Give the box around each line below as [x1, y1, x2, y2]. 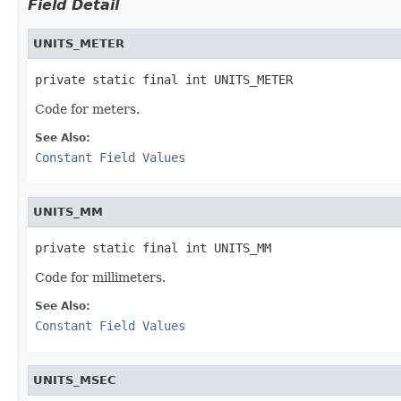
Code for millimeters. [35, 269, 166, 285]
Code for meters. [35, 101, 140, 116]
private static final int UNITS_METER [35, 72, 293, 87]
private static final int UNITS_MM [35, 240, 271, 255]
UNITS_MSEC [33, 372, 116, 387]
